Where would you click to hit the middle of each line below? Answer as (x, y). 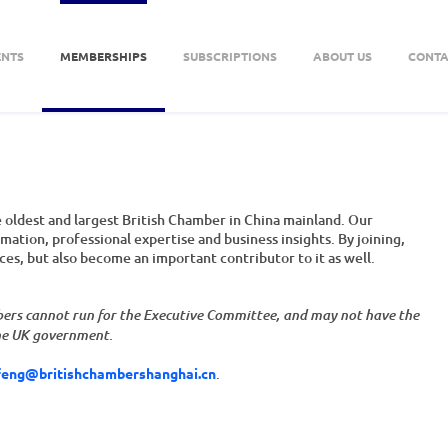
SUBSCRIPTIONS (229, 56)
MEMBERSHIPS (103, 56)
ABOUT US (342, 56)
